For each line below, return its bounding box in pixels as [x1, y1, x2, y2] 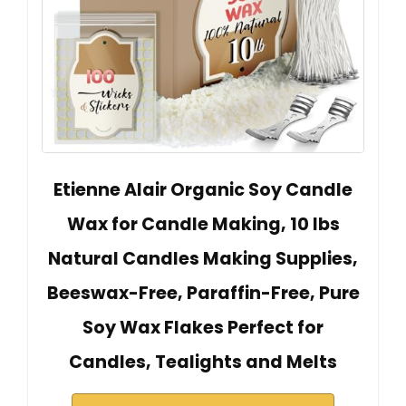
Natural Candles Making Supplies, [48, 246, 358, 271]
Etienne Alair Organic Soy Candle [53, 177, 353, 202]
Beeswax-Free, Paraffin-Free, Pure [46, 280, 360, 305]
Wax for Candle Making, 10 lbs [66, 211, 340, 237]
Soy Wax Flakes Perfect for [82, 314, 324, 340]
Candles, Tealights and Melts [69, 349, 337, 374]
